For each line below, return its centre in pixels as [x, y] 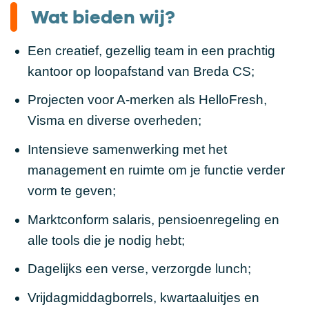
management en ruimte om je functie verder [156, 170]
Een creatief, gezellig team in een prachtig [151, 50]
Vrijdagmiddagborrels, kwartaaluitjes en [143, 297]
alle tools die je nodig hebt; [106, 240]
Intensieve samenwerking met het [127, 149]
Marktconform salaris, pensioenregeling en [153, 219]
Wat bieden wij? [103, 16]
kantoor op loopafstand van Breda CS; [141, 71]
